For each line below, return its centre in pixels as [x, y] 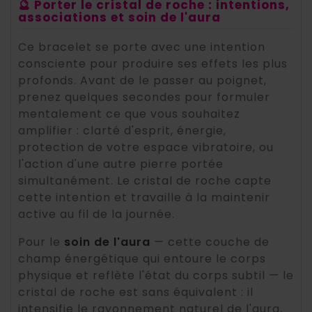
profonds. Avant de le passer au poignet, [142, 81]
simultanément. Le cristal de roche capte [145, 181]
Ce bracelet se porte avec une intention [142, 47]
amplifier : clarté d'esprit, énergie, [122, 131]
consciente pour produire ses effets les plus [153, 64]
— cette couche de [210, 242]
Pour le [41, 242]
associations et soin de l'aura [119, 18]
